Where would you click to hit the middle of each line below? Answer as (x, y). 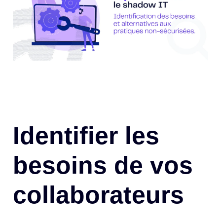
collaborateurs (99, 195)
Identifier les (86, 135)
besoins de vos (103, 165)
